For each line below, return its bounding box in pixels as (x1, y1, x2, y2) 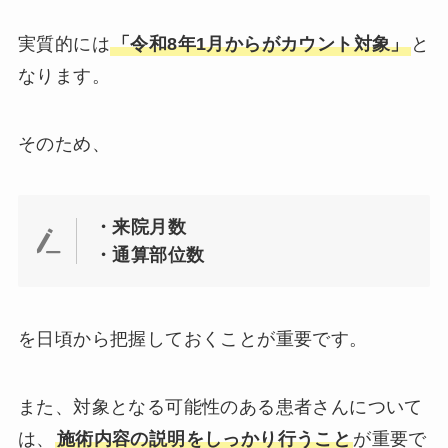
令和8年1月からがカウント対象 (130, 33, 391, 54)
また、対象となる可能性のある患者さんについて (17, 396, 423, 417)
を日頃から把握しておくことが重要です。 (17, 329, 368, 350)
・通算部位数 (94, 245, 205, 266)
